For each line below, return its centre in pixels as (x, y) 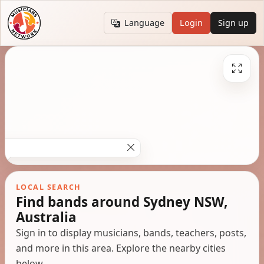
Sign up (234, 23)
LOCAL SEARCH (48, 187)
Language (145, 23)
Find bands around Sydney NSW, (121, 202)
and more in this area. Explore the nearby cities (121, 248)
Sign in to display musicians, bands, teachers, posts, (131, 232)
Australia (46, 217)
